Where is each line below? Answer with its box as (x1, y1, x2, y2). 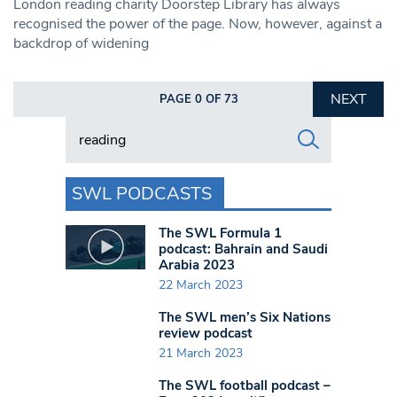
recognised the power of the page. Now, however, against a (13, 13, 382, 34)
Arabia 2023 (159, 255, 235, 274)
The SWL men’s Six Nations (159, 307, 331, 326)
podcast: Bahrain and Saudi (159, 239, 328, 258)
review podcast (159, 323, 253, 342)
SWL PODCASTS (72, 181, 212, 206)
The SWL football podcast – (159, 377, 331, 395)
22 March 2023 (159, 276, 243, 293)
